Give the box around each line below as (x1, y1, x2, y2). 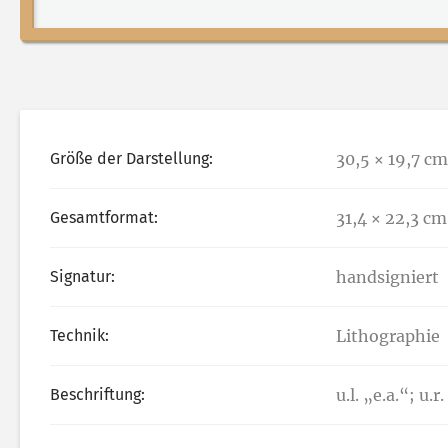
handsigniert (336, 267, 439, 288)
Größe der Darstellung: (50, 149, 213, 169)
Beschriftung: (50, 385, 145, 405)
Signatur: (50, 267, 115, 287)
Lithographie (336, 326, 440, 347)
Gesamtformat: (50, 208, 158, 228)
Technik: (50, 326, 109, 346)
